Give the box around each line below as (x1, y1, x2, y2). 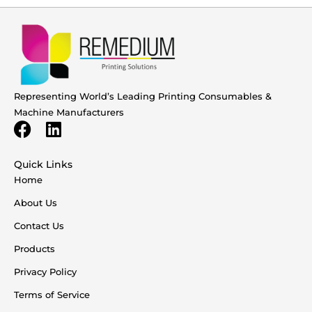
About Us (14, 196, 57, 208)
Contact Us (14, 219, 64, 231)
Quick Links (14, 157, 72, 171)
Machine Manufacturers (14, 106, 124, 118)
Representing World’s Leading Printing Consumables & (14, 90, 272, 102)
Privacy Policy (14, 265, 77, 277)
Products (14, 242, 55, 254)
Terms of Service (14, 288, 90, 300)
